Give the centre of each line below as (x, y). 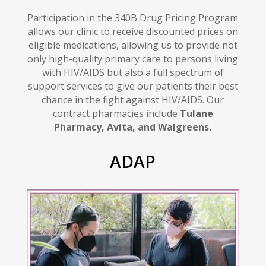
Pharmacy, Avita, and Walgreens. (133, 127)
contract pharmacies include (116, 114)
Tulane (196, 114)
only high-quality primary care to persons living (133, 59)
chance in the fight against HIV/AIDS (122, 100)
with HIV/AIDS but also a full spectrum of (133, 73)
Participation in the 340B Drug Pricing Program (133, 18)
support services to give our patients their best (133, 86)
